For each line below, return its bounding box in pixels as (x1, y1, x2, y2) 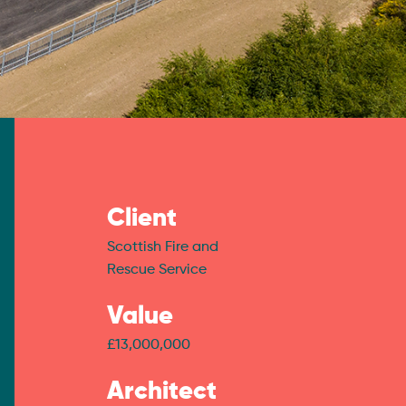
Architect (106, 378, 217, 404)
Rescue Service (106, 262, 207, 277)
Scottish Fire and (106, 239, 218, 255)
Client (106, 205, 177, 231)
